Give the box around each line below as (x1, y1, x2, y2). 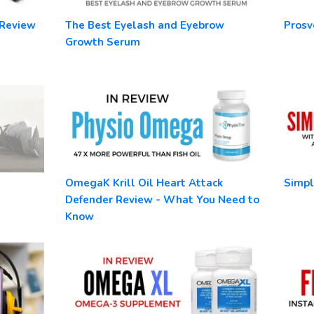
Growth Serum (64, 34, 140, 49)
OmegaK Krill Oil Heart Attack (64, 175, 223, 190)
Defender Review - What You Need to (64, 192, 259, 207)
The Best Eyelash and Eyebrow (64, 18, 224, 32)
